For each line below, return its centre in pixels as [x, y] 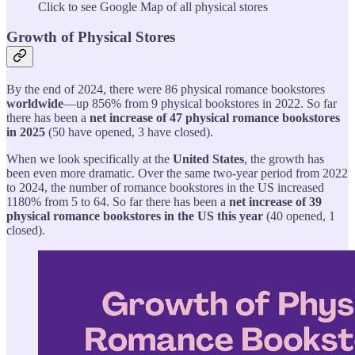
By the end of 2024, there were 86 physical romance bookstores [166, 90]
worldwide [35, 104]
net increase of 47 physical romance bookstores [215, 118]
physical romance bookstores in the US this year [135, 216]
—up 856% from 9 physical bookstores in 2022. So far [200, 104]
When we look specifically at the [90, 159]
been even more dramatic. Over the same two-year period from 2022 [177, 174]
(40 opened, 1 [299, 216]
